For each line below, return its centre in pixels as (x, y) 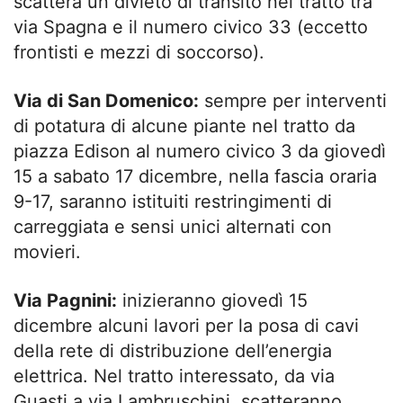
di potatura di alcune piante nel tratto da (184, 125)
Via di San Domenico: (106, 100)
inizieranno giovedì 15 (212, 300)
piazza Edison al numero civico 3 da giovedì (200, 151)
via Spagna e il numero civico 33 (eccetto (191, 27)
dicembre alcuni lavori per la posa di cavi (186, 325)
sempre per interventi (293, 100)
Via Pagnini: (65, 300)
